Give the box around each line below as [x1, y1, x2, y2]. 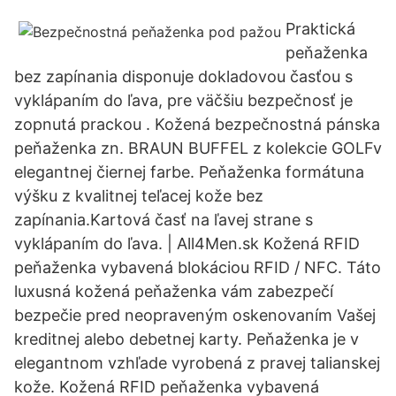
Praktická [286, 19, 355, 38]
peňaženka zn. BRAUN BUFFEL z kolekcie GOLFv [14, 139, 382, 157]
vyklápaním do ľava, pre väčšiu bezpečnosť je [14, 91, 353, 110]
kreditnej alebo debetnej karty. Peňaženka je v [14, 330, 359, 348]
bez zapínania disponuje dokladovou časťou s [14, 67, 353, 86]
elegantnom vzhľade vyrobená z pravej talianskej [14, 354, 380, 372]
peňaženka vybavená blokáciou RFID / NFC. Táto [14, 258, 381, 277]
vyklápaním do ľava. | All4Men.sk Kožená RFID [14, 234, 360, 253]
